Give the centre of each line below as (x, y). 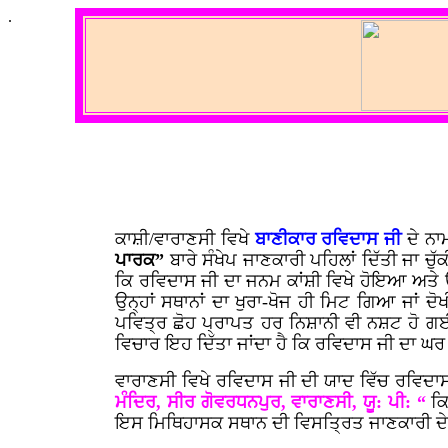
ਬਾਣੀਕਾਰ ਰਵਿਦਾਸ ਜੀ (328, 239)
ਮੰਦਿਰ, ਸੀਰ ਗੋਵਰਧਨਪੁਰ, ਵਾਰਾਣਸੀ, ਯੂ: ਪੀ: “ (273, 402)
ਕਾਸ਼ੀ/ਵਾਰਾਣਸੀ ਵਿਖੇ (185, 239)
